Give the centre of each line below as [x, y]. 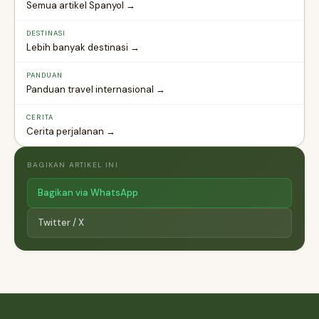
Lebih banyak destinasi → [83, 48]
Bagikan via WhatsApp [88, 193]
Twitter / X [61, 223]
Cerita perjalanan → [71, 132]
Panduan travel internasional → [96, 90]
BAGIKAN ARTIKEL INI [73, 165]
